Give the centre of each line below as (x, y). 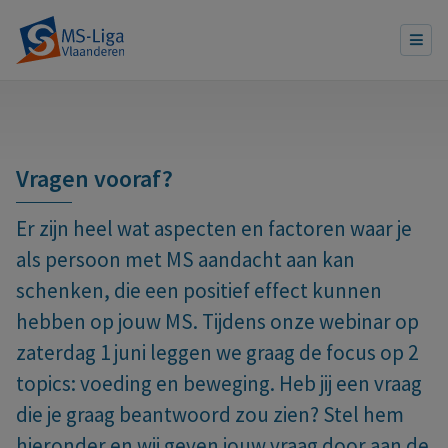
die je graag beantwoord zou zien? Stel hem (210, 414)
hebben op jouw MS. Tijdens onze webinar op (217, 321)
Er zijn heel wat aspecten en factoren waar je (214, 228)
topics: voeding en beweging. (145, 383)
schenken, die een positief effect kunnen (199, 290)
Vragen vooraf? (94, 178)
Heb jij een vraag (348, 383)
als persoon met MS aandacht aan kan (185, 259)
